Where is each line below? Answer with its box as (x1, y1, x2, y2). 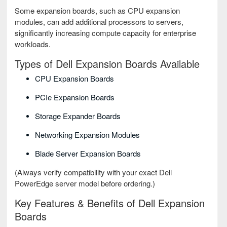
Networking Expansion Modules (35, 129, 140, 140)
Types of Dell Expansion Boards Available (15, 56, 200, 71)
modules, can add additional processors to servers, (15, 16, 183, 27)
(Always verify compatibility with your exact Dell (15, 167, 172, 178)
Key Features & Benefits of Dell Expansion (15, 196, 205, 211)
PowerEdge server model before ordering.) (15, 178, 155, 189)
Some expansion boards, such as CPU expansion (15, 5, 180, 16)
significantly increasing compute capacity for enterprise (15, 27, 196, 39)
